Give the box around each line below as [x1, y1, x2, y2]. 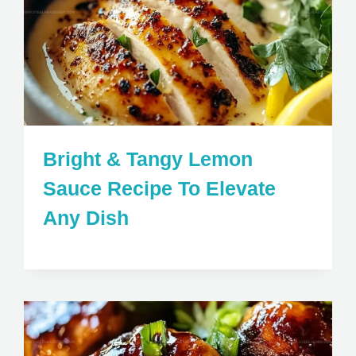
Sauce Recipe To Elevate [43, 177, 277, 200]
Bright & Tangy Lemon [43, 148, 253, 171]
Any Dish [43, 207, 130, 230]
